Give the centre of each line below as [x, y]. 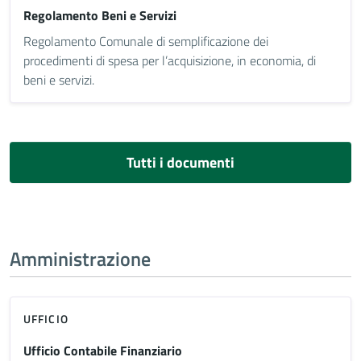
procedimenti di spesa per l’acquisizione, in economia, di [170, 60]
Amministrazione [80, 259]
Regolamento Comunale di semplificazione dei [146, 41]
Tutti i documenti [180, 162]
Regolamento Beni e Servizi [100, 15]
